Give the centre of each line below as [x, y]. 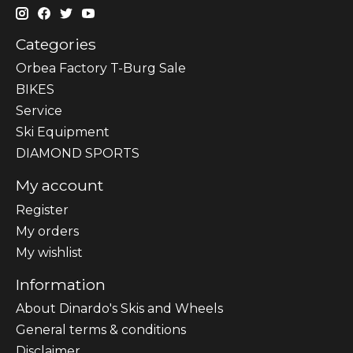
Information [61, 284]
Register [42, 210]
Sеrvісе [39, 111]
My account [59, 186]
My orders [47, 231]
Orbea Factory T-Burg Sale [101, 69]
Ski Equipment [63, 132]
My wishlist [49, 252]
